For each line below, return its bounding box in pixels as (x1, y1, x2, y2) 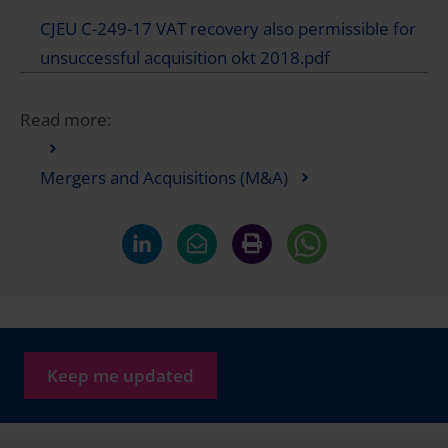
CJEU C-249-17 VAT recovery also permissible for (40, 16, 417, 40)
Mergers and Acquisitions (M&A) (40, 165, 289, 189)
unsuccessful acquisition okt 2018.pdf (40, 45, 331, 69)
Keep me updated (47, 363, 194, 387)
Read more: (20, 107, 111, 131)
